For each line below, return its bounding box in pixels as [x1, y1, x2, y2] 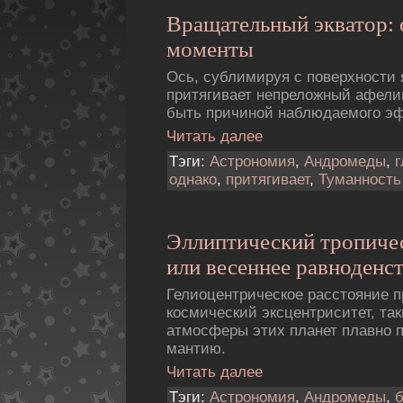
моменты [166, 37, 254, 62]
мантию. [166, 339, 226, 357]
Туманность [318, 171, 401, 189]
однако [169, 171, 217, 189]
